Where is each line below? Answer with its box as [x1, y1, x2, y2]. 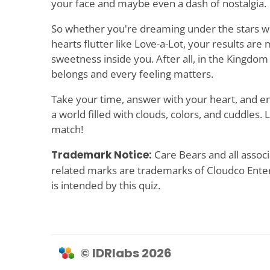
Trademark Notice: [51, 148, 152, 163]
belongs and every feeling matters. [51, 67, 213, 81]
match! [51, 122, 83, 137]
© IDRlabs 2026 [80, 244, 172, 262]
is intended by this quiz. [51, 178, 160, 193]
